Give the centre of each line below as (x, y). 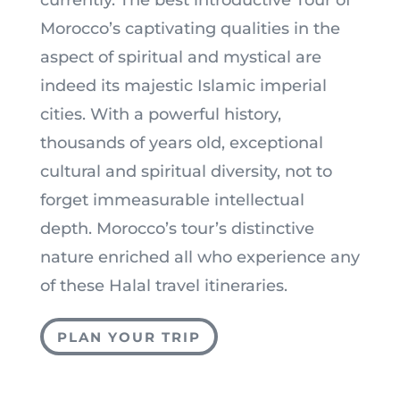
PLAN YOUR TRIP (129, 337)
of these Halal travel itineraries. (163, 286)
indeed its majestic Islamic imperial (183, 86)
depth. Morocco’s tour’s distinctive (177, 229)
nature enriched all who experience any (200, 258)
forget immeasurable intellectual (172, 200)
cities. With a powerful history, (160, 115)
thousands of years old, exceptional (181, 143)
